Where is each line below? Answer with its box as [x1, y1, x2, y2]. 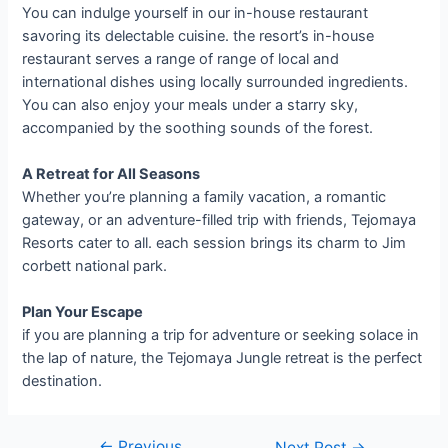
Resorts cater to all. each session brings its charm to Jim [22, 234, 407, 253]
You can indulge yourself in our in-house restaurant [22, 3, 369, 22]
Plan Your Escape [22, 303, 144, 322]
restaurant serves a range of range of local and [22, 49, 340, 68]
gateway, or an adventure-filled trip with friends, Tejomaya [22, 211, 417, 230]
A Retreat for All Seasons [22, 165, 201, 184]
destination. [22, 372, 103, 391]
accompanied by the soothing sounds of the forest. [22, 118, 374, 137]
